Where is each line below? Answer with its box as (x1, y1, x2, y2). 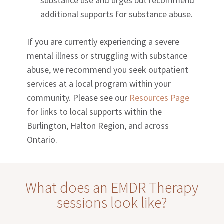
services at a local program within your (27, 78, 171, 90)
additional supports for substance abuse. (40, 8, 193, 20)
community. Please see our (27, 92, 130, 104)
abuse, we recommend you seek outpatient (27, 64, 189, 76)
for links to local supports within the (27, 106, 162, 118)
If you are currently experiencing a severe (27, 36, 180, 48)
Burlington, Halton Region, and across (27, 120, 169, 132)
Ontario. (27, 134, 58, 146)
